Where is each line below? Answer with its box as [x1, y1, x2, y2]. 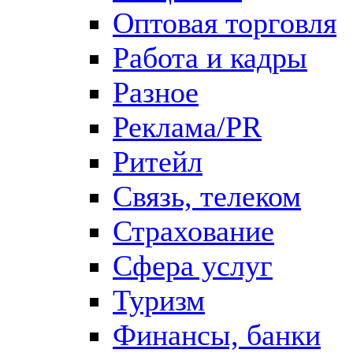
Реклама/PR [113, 110, 262, 143]
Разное [113, 75, 199, 109]
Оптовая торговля [113, 6, 336, 39]
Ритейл [113, 144, 203, 178]
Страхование [113, 214, 274, 247]
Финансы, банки [113, 318, 321, 351]
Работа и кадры [113, 40, 307, 74]
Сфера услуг [113, 248, 273, 282]
